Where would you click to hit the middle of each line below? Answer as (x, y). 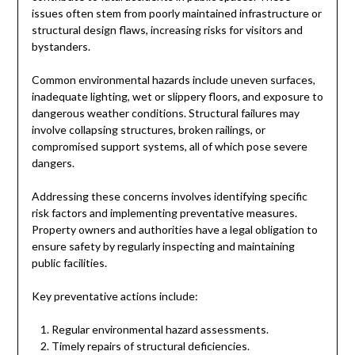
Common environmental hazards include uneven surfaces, (173, 79)
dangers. (53, 162)
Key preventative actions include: (115, 296)
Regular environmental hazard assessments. (160, 329)
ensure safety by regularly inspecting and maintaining (163, 246)
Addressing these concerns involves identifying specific (169, 196)
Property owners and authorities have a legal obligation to (174, 229)
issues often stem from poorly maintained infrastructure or (176, 13)
